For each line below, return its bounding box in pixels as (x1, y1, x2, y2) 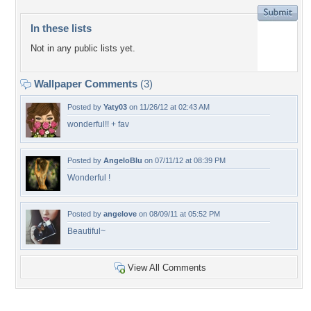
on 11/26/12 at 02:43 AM (127, 103, 210, 111)
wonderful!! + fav (67, 119, 129, 129)
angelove (103, 210, 137, 218)
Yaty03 (103, 103, 127, 111)
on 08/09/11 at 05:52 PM (137, 210, 220, 218)
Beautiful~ (67, 226, 106, 236)
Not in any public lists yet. (31, 43, 135, 54)
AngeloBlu (103, 156, 142, 165)
